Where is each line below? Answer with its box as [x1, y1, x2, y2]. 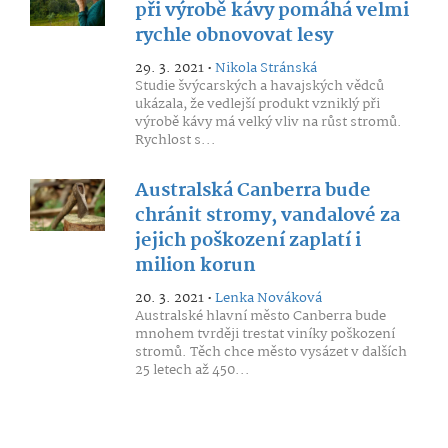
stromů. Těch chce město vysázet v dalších [134, 341, 407, 363]
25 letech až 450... [134, 359, 250, 381]
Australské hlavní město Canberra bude [134, 305, 386, 327]
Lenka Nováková [214, 287, 322, 309]
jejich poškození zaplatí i [134, 226, 361, 256]
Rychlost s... [134, 129, 216, 151]
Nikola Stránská [214, 57, 317, 79]
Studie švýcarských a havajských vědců [134, 75, 384, 97]
